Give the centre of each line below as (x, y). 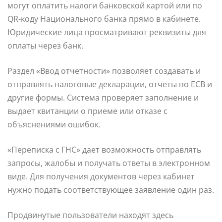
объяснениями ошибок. (54, 125)
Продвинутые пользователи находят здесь (90, 215)
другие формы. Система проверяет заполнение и (103, 98)
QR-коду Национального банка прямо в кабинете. (104, 19)
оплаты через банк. (45, 46)
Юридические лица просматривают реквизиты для (107, 32)
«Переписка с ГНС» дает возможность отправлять (104, 150)
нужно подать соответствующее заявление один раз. (111, 190)
